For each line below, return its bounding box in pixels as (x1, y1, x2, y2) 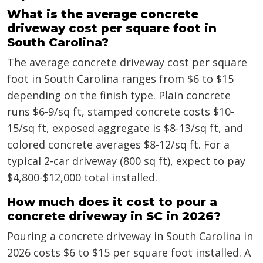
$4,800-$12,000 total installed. (7, 170, 157, 185)
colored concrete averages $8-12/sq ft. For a (7, 137, 230, 152)
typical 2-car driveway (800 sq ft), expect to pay (7, 154, 245, 168)
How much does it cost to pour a (7, 195, 217, 210)
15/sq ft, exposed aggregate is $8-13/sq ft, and (7, 121, 243, 136)
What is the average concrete (7, 7, 198, 22)
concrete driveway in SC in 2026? (7, 209, 221, 224)
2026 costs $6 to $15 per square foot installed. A (7, 245, 251, 260)
